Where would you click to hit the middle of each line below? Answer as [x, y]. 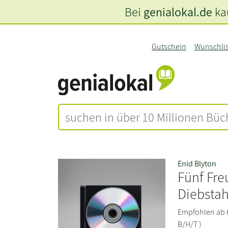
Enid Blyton [197, 163]
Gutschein [169, 47]
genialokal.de [178, 12]
